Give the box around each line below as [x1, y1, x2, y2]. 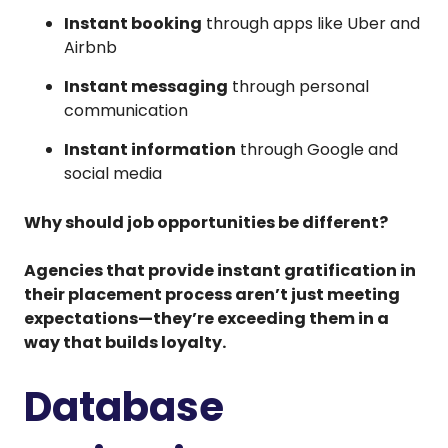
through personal [228, 74, 369, 98]
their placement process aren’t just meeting [24, 282, 400, 306]
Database [24, 378, 224, 435]
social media [64, 161, 162, 185]
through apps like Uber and [202, 11, 420, 35]
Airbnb [64, 35, 117, 59]
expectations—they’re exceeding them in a [24, 306, 389, 330]
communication [64, 98, 188, 122]
